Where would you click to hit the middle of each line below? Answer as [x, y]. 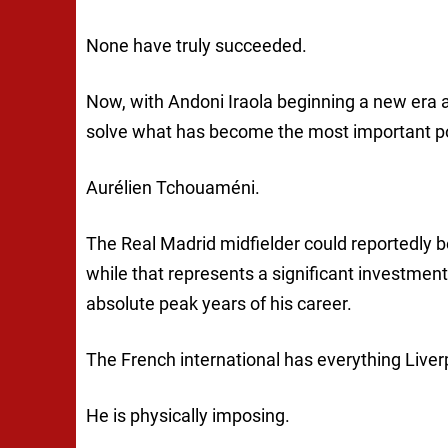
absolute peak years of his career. [219, 304]
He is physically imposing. [188, 416]
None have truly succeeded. [196, 46]
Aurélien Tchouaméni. [173, 188]
